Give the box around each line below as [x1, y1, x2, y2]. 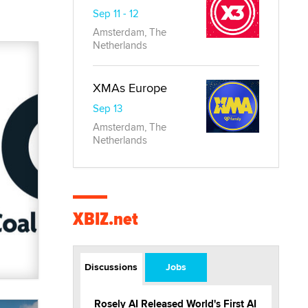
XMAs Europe [93, 79, 167, 97]
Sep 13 [93, 101, 122, 116]
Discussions [85, 260, 138, 274]
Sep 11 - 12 [93, 6, 139, 21]
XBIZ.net [73, 206, 138, 233]
